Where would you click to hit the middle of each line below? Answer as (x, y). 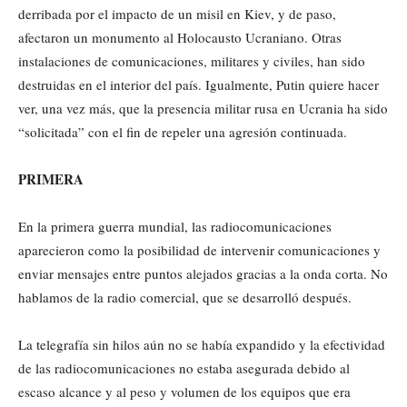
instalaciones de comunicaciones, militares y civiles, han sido (192, 61)
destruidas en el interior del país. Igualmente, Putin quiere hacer (199, 84)
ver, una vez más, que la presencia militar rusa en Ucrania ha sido (203, 108)
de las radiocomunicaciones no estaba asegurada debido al (184, 368)
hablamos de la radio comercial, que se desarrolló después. (185, 297)
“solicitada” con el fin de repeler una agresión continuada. (183, 132)
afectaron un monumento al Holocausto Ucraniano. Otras (180, 37)
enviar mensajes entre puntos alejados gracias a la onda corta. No (203, 273)
